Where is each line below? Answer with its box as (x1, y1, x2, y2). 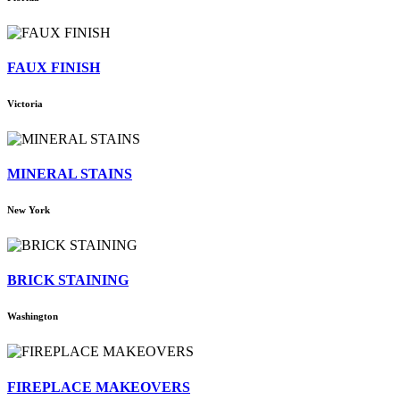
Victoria (7, 97, 43, 109)
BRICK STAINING (7, 272, 129, 288)
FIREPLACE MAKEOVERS (7, 379, 190, 395)
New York (7, 204, 50, 216)
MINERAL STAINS (7, 166, 132, 182)
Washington (7, 311, 58, 322)
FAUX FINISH (7, 60, 100, 75)
